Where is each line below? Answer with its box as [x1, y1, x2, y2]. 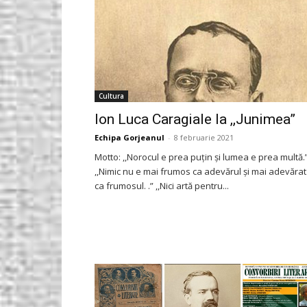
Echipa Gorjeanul [95, 132, 164, 143]
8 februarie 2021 [174, 132, 234, 143]
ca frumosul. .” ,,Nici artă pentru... [95, 180, 229, 192]
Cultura [99, 91, 124, 101]
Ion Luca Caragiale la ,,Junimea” [95, 111, 295, 127]
